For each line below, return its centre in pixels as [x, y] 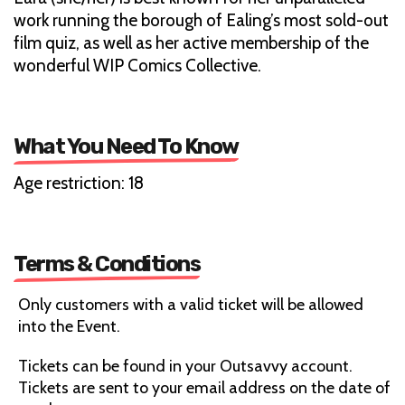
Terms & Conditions [107, 264]
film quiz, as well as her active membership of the [191, 43]
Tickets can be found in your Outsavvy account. [185, 367]
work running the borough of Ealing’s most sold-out [201, 21]
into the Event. [69, 327]
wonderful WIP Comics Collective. [137, 66]
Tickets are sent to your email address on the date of [204, 388]
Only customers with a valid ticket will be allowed [191, 305]
